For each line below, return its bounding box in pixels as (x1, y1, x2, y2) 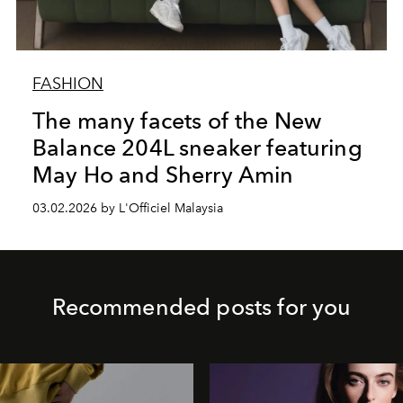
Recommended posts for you (51, 292, 352, 320)
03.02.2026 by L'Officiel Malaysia (31, 200, 223, 216)
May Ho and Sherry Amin (31, 160, 294, 188)
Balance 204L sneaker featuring (31, 133, 363, 161)
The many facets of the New (31, 106, 322, 134)
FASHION (31, 73, 103, 94)
